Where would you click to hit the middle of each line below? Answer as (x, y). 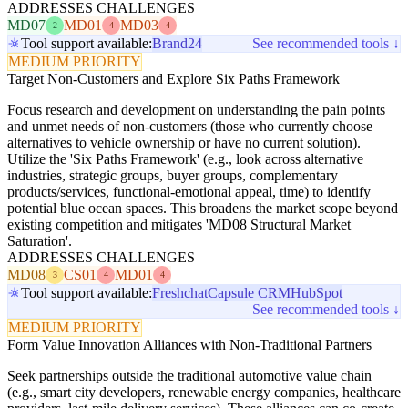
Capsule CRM (249, 292)
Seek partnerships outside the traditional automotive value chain (189, 375)
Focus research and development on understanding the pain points (196, 109)
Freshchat (180, 292)
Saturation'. (40, 240)
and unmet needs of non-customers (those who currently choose (190, 126)
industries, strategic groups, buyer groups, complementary (173, 175)
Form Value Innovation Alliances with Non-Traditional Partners (189, 344)
